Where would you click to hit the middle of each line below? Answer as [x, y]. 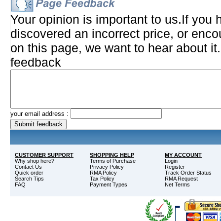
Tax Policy [102, 179]
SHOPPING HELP [112, 155]
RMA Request [181, 179]
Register [175, 167]
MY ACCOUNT [183, 155]
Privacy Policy [107, 167]
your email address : [40, 114]
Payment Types [109, 184]
